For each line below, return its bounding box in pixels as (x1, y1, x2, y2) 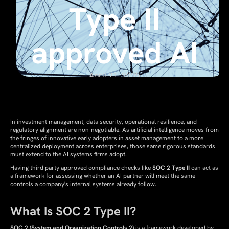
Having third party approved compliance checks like (10, 164, 152, 172)
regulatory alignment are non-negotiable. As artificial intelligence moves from (10, 126, 219, 134)
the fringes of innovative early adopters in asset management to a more (10, 134, 203, 142)
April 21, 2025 (89, 70, 140, 81)
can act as (190, 164, 218, 172)
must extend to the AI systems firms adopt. (10, 150, 127, 158)
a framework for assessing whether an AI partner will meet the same (10, 172, 195, 180)
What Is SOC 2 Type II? (10, 203, 136, 219)
